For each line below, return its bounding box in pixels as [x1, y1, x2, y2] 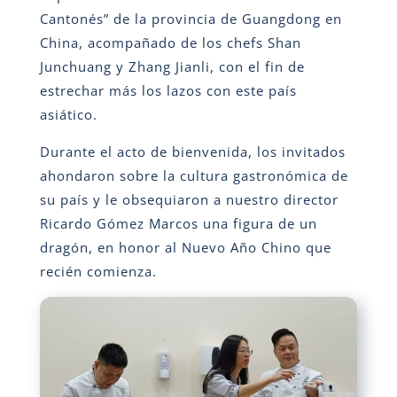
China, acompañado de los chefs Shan [39, 33, 301, 51]
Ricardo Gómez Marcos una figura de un [39, 214, 317, 232]
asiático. [39, 105, 97, 123]
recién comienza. [39, 261, 157, 280]
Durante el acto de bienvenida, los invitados [39, 142, 346, 160]
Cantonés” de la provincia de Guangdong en [39, 9, 342, 27]
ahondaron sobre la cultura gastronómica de [39, 166, 348, 184]
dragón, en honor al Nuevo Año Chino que [39, 237, 331, 256]
